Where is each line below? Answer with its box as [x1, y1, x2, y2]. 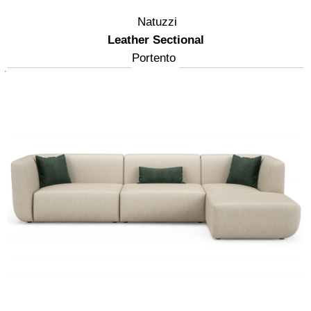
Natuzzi [137, 15, 177, 29]
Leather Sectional [107, 33, 204, 47]
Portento [132, 51, 176, 65]
